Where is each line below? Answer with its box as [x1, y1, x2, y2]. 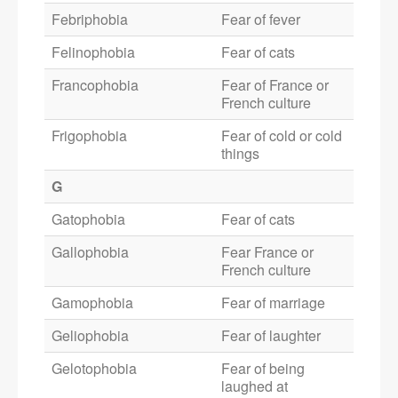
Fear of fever [221, 9, 300, 30]
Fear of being [221, 358, 305, 379]
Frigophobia [52, 125, 127, 147]
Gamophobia [52, 292, 133, 314]
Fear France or [221, 242, 314, 263]
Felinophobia [52, 42, 135, 63]
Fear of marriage [221, 292, 325, 314]
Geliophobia [52, 325, 129, 346]
